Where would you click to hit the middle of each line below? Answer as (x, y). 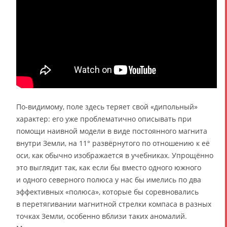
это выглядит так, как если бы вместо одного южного (109, 167)
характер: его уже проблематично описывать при (104, 119)
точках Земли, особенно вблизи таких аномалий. (102, 216)
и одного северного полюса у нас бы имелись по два (109, 179)
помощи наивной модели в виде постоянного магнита (112, 131)
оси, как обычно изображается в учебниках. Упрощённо (115, 155)
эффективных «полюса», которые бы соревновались (107, 192)
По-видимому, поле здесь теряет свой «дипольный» (107, 106)
